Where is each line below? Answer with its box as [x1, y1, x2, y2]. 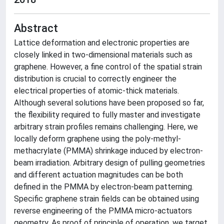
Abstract [14, 22, 58, 34]
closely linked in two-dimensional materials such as [14, 50, 192, 59]
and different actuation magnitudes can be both [14, 170, 183, 179]
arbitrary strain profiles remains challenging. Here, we [14, 122, 198, 131]
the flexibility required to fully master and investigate [14, 110, 200, 119]
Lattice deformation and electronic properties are [14, 38, 189, 47]
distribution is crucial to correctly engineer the [14, 74, 176, 83]
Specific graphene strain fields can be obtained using [14, 194, 199, 203]
